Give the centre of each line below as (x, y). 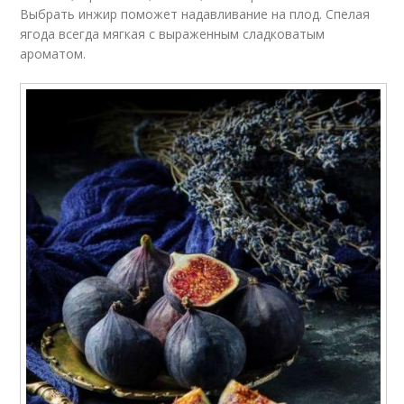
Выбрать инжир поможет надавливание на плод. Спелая (195, 14)
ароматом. (53, 53)
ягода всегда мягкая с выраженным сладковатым (173, 33)
